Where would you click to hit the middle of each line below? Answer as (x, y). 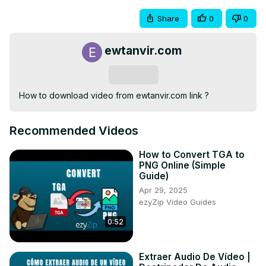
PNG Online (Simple (182, 166)
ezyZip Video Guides (178, 202)
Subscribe (133, 75)
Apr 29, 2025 (163, 190)
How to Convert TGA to (192, 155)
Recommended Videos (74, 131)
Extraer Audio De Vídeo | (195, 257)
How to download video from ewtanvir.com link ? (114, 96)
